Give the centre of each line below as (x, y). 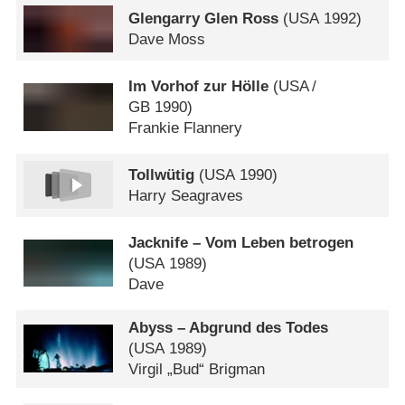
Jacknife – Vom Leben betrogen (241, 242)
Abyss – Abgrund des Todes (229, 328)
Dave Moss (167, 40)
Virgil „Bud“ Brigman (197, 370)
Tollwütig (162, 174)
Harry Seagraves (186, 195)
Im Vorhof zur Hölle (199, 86)
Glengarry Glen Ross (204, 19)
